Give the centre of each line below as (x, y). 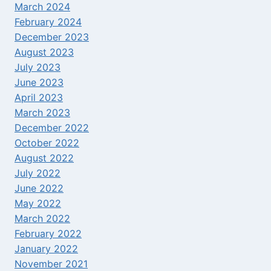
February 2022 (48, 234)
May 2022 (38, 204)
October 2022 (47, 143)
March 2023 (42, 113)
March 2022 (42, 219)
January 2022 (46, 249)
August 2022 (44, 158)
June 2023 (39, 83)
